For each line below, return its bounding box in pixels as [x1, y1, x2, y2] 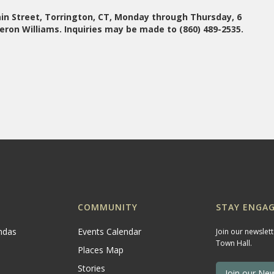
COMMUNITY [77, 201, 138, 213]
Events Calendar [77, 226, 141, 237]
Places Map [77, 244, 124, 256]
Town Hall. [216, 238, 253, 248]
